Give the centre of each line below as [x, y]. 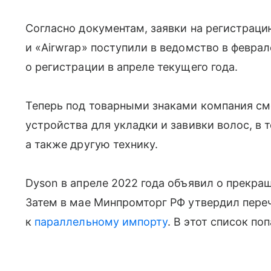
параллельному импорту [101, 221]
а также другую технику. [92, 144]
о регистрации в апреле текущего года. [132, 67]
